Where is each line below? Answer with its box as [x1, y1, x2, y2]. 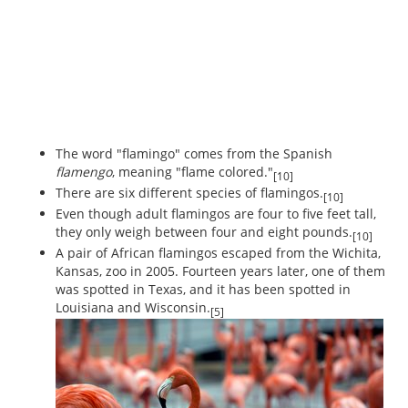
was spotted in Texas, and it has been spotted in [56, 280, 351, 298]
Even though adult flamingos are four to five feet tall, [56, 204, 376, 222]
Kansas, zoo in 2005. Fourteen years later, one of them [56, 261, 385, 280]
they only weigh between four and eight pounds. [56, 222, 352, 240]
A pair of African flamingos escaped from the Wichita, [56, 243, 381, 261]
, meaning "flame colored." [112, 163, 273, 181]
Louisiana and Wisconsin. [56, 298, 210, 316]
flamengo [56, 163, 112, 181]
